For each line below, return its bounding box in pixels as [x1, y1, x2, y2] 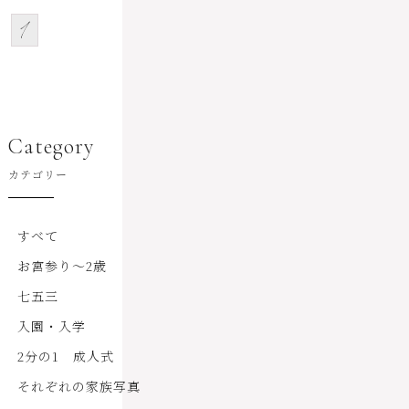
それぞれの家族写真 [16, 377, 141, 396]
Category [7, 133, 94, 161]
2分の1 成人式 [16, 347, 114, 366]
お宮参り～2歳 [16, 257, 107, 276]
